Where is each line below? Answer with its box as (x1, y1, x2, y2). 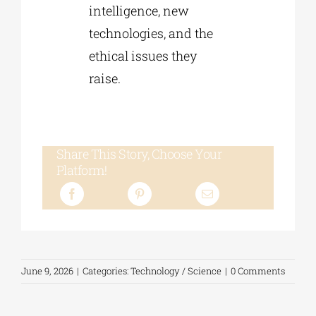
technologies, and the (88, 25, 213, 42)
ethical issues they (88, 47, 197, 65)
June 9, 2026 (21, 265, 73, 278)
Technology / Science (130, 265, 221, 278)
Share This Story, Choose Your (56, 145, 222, 163)
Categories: (83, 265, 130, 278)
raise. (88, 70, 121, 87)
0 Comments (231, 265, 285, 278)
